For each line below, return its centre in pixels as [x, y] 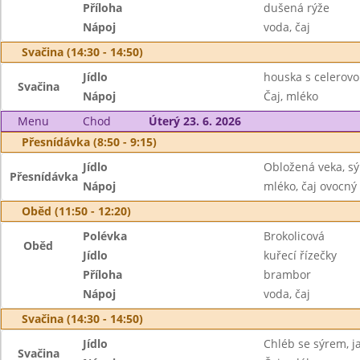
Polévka [105, 236]
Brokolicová [294, 236]
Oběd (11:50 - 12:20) [76, 211]
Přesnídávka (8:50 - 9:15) [89, 142]
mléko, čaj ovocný [310, 186]
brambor [287, 274]
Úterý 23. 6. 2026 [194, 121]
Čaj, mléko [290, 96]
